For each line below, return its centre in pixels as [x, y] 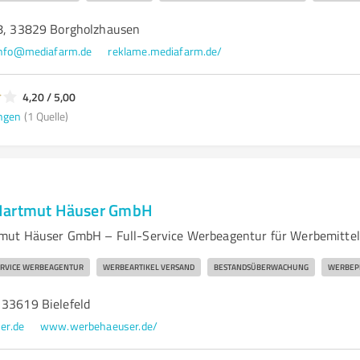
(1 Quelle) [46, 116]
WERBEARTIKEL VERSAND [148, 267]
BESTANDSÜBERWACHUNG [261, 267]
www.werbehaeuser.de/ [98, 326]
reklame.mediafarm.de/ [165, 51]
